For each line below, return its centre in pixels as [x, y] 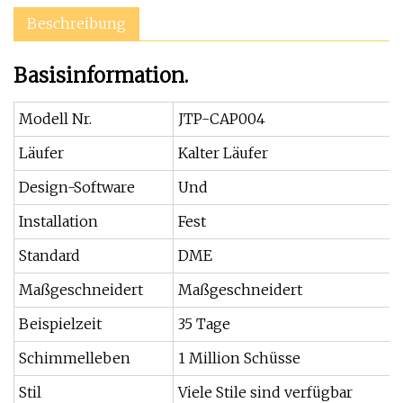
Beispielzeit [60, 324]
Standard [49, 255]
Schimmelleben [75, 358]
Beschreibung [76, 23]
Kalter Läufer [223, 153]
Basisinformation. [101, 76]
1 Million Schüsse [239, 358]
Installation [58, 221]
